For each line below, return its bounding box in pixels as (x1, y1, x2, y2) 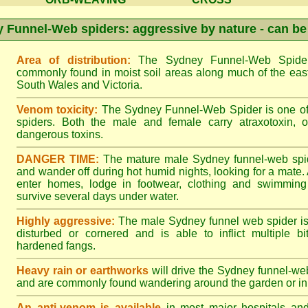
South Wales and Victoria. (16, 79, 142, 91)
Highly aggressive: (16, 215, 115, 227)
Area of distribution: (16, 54, 131, 66)
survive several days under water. (16, 190, 179, 202)
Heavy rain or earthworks (16, 265, 149, 276)
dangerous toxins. (16, 129, 103, 140)
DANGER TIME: (16, 153, 99, 165)
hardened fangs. (16, 240, 96, 252)
